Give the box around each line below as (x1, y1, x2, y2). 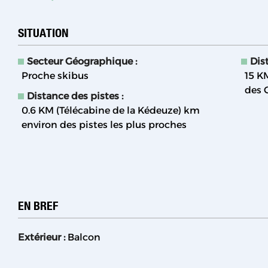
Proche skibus (22, 70, 89, 82)
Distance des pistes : (27, 90, 123, 102)
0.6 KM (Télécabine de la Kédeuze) (22, 105, 182, 117)
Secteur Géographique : (27, 56, 137, 68)
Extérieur (18, 232, 63, 243)
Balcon (68, 232, 100, 243)
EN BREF (18, 198, 58, 214)
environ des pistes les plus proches (22, 119, 187, 131)
